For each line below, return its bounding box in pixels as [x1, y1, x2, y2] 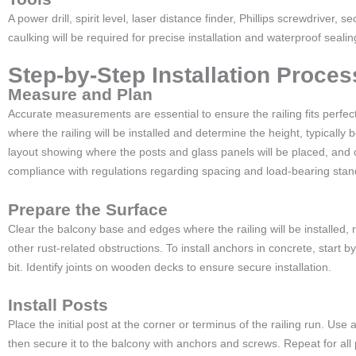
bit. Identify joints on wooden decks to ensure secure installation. [8, 260, 331, 273]
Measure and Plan [8, 85, 153, 103]
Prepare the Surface [8, 199, 168, 219]
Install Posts [8, 296, 108, 314]
